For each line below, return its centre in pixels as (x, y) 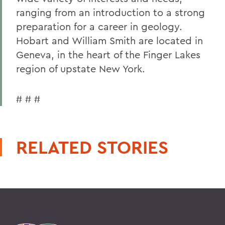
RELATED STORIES (92, 147)
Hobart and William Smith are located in (109, 40)
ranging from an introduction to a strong (110, 12)
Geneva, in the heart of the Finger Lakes (108, 54)
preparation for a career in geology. (99, 26)
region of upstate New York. (81, 69)
